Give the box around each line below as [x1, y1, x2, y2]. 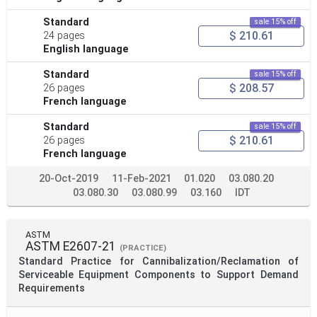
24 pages [43, 30, 86, 42]
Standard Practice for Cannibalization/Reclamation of [18, 255, 299, 268]
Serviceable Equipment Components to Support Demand [18, 269, 200, 282]
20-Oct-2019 [39, 173, 98, 185]
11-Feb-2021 [112, 173, 171, 185]
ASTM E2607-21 [25, 239, 116, 254]
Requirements [18, 282, 85, 295]
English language [43, 43, 129, 56]
